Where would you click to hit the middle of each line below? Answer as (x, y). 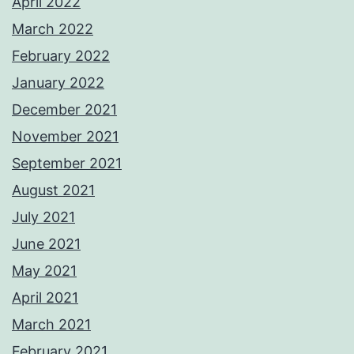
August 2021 (53, 190)
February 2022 (61, 55)
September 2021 (67, 163)
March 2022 (53, 28)
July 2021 (43, 217)
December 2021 (64, 109)
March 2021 (51, 324)
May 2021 (44, 270)
